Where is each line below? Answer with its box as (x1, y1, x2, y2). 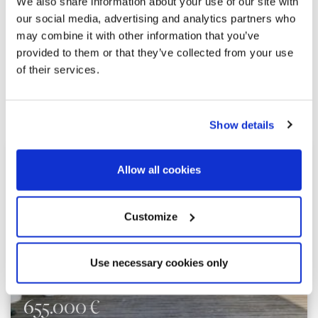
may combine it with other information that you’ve (16, 29, 260, 42)
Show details (209, 119, 275, 131)
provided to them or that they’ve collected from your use (16, 46, 293, 59)
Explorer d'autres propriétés (31, 75, 287, 100)
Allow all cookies (117, 163, 201, 176)
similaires (116, 99, 202, 124)
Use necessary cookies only (90, 256, 228, 269)
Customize (124, 210, 178, 222)
